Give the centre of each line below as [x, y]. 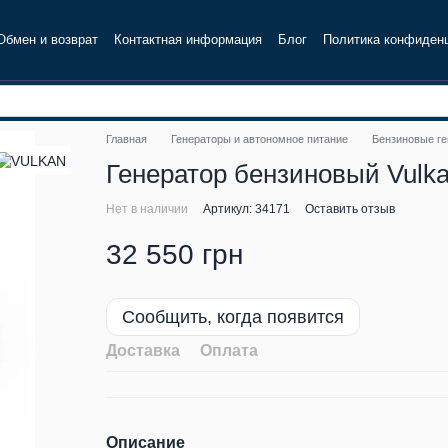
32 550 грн [174, 254]
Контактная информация [188, 40]
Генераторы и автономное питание [259, 139]
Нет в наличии [146, 209]
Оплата [228, 350]
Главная [126, 139]
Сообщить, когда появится [232, 317]
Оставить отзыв [349, 209]
